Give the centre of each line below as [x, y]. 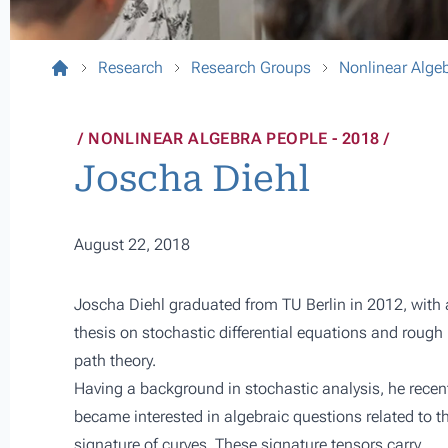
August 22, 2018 [132, 244]
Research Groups [251, 67]
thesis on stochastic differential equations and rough [258, 332]
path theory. [115, 360]
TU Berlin [314, 304]
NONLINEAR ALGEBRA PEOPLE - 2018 [234, 138]
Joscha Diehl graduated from [178, 304]
